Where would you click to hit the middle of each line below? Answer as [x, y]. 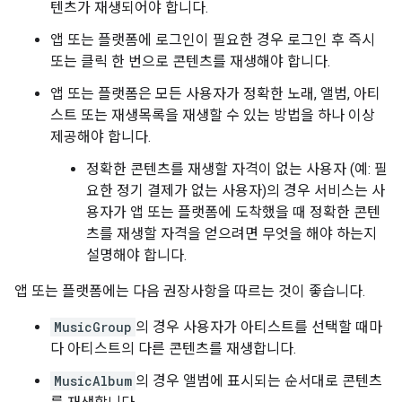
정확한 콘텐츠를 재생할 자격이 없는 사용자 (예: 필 [237, 169]
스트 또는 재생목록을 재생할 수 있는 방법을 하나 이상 [213, 115]
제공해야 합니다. [100, 137]
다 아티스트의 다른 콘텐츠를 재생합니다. [173, 349]
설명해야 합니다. [136, 255]
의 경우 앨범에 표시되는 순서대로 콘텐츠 [259, 381]
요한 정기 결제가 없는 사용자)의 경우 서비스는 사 [236, 191]
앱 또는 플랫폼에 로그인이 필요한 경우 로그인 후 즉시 [213, 40]
